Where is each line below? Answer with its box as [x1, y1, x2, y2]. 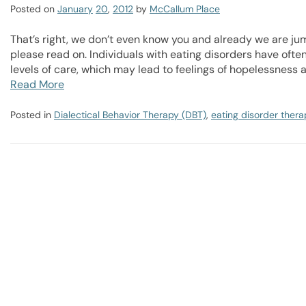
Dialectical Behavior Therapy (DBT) [54, 109, 206, 121]
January [57, 3, 93, 15]
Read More [10, 77, 64, 92]
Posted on [10, 3, 55, 15]
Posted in [10, 109, 54, 121]
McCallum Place [150, 3, 220, 15]
